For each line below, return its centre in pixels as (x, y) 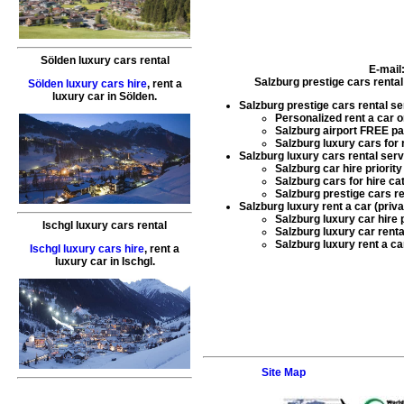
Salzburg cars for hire (331, 181)
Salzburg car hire (319, 168)
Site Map (284, 372)
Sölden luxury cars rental (105, 61)
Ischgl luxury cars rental (105, 226)
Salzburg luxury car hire (336, 219)
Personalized (310, 118)
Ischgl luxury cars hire (87, 249)
